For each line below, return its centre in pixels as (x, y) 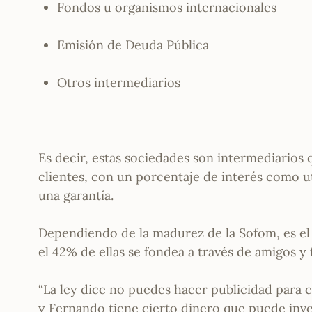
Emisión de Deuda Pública (133, 45)
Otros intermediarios (119, 83)
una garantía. (76, 196)
